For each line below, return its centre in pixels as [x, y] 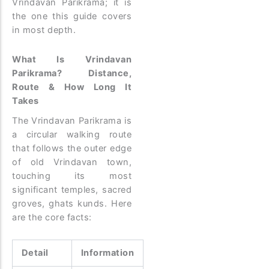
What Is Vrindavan [72, 59]
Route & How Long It [72, 87]
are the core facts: [52, 217]
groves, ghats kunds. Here [72, 203]
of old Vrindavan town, [72, 162]
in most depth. [44, 30]
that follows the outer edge [72, 148]
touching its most [72, 176]
